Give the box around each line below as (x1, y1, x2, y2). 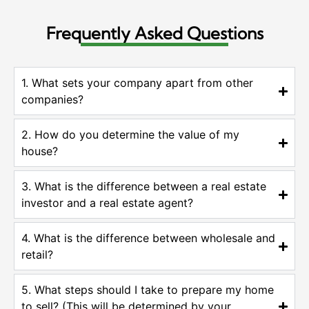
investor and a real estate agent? (21, 196, 193, 210)
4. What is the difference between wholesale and (21, 231, 275, 246)
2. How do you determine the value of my (21, 128, 239, 142)
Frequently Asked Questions (46, 23, 263, 44)
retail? (21, 248, 53, 262)
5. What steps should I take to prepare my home (21, 283, 274, 297)
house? (21, 144, 58, 159)
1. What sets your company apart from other (21, 76, 253, 90)
